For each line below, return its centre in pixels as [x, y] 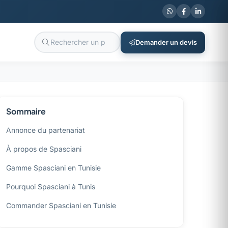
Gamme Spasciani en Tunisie [53, 168]
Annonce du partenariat [46, 130]
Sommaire [26, 111]
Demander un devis [166, 42]
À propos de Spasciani [44, 149]
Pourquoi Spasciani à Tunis [51, 187]
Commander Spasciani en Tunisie [61, 205]
